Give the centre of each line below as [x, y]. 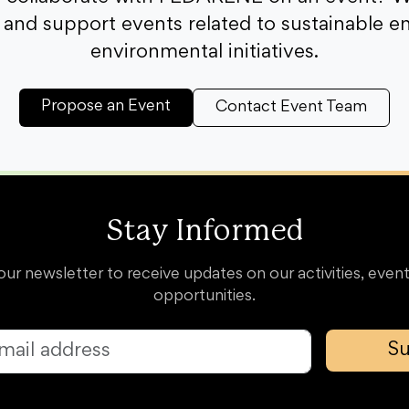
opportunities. [204, 297]
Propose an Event [106, 107]
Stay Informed [204, 232]
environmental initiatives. [204, 53]
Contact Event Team [291, 108]
